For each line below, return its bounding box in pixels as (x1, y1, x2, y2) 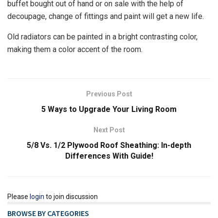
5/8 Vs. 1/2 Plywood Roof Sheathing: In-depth (27, 141, 191, 150)
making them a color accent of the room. (7, 45, 143, 54)
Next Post (93, 126, 125, 134)
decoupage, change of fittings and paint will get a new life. (7, 12, 204, 21)
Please (7, 193, 30, 201)
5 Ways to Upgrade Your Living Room (41, 105, 177, 114)
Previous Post (86, 90, 132, 98)
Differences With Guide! (65, 151, 153, 161)
